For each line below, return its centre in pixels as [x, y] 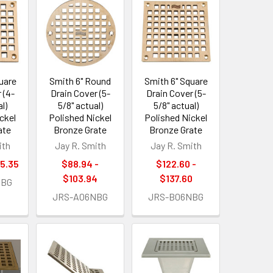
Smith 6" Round [80, 81]
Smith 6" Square [176, 81]
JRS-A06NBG [80, 197]
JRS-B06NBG [176, 197]
